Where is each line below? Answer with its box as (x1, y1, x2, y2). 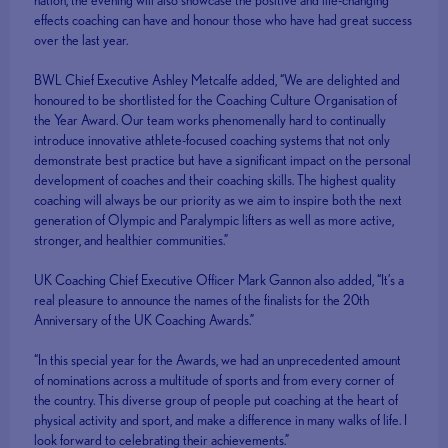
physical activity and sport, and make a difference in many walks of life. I (34, 411, 408, 428)
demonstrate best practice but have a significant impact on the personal (34, 151, 412, 168)
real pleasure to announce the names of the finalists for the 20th (34, 291, 370, 308)
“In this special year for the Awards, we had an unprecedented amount (34, 351, 402, 368)
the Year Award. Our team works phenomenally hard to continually (34, 111, 387, 128)
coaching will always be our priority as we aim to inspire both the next (34, 191, 403, 208)
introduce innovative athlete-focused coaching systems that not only (34, 131, 391, 148)
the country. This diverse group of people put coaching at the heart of (34, 391, 399, 408)
